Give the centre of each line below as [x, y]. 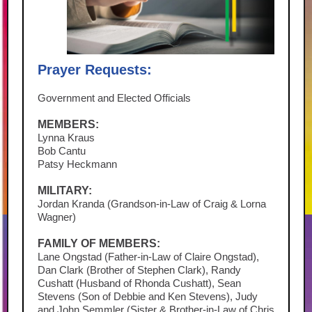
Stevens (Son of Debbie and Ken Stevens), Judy [148, 296]
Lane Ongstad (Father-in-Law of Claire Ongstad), [148, 257]
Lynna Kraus [66, 138]
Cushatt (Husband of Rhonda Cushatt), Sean [139, 283]
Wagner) [57, 217]
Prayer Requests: [95, 70]
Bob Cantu [62, 151]
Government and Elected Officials [114, 98]
